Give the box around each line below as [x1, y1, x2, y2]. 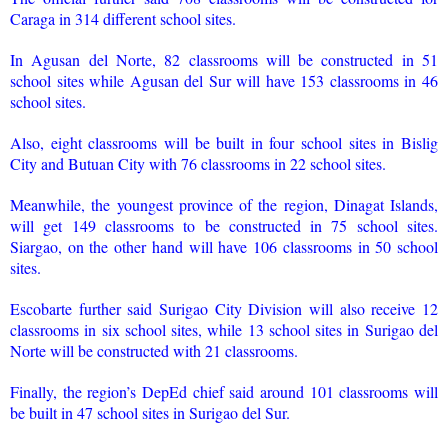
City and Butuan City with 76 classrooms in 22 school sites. [10, 152, 386, 174]
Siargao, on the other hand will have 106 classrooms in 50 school [10, 235, 438, 257]
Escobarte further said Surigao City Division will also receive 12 [10, 297, 438, 319]
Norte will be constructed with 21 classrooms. [10, 339, 298, 361]
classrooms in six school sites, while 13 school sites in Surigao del [10, 318, 438, 340]
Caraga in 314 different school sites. [10, 7, 236, 29]
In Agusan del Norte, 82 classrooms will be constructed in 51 [10, 48, 438, 70]
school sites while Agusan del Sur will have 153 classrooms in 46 [10, 69, 438, 91]
